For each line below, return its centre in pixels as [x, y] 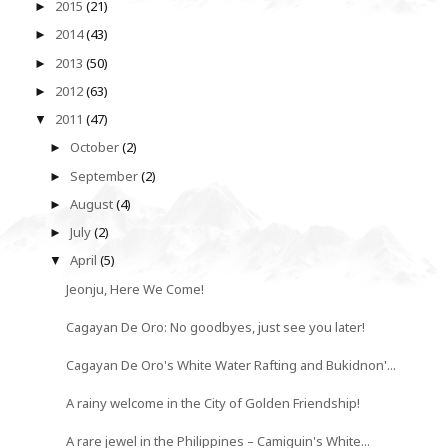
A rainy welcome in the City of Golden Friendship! [213, 402]
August [93, 203]
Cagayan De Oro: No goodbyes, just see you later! [216, 326]
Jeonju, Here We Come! [135, 288]
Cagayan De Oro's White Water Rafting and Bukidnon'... [231, 364]
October [96, 147]
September [106, 175]
